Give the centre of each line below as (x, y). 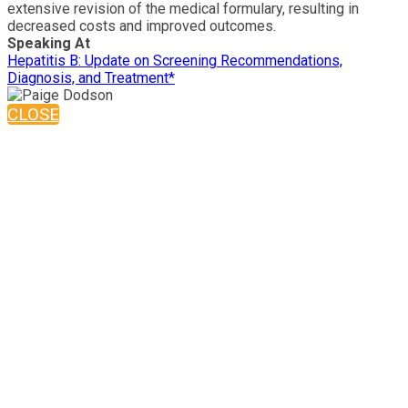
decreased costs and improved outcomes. (142, 25)
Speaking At (49, 43)
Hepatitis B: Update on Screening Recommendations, (175, 60)
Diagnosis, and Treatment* (91, 77)
